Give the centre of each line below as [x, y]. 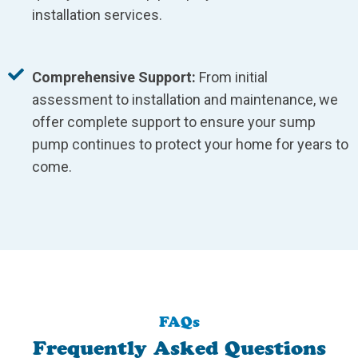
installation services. [97, 15]
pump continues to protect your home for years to [190, 145]
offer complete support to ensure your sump [174, 122]
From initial [232, 78]
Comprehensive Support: [114, 78]
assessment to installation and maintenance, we [185, 100]
